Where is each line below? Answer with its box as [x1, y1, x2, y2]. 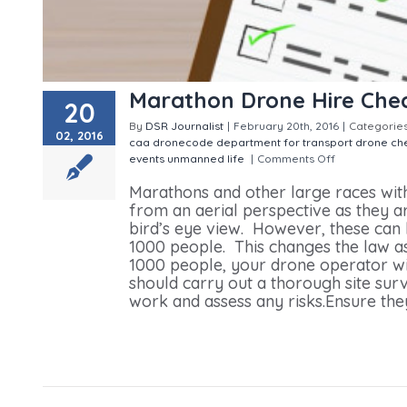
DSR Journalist [145, 118, 223, 133]
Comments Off [257, 151, 338, 165]
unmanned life [167, 151, 244, 165]
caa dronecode [129, 134, 213, 149]
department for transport [216, 134, 352, 149]
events [129, 151, 164, 165]
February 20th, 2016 [233, 118, 339, 133]
